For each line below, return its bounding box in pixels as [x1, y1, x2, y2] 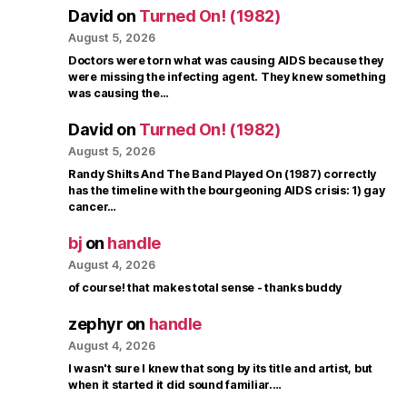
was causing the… [68, 86, 169, 101]
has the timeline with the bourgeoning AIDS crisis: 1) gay [68, 184, 385, 198]
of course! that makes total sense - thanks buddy [68, 281, 342, 295]
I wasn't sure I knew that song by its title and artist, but [68, 362, 373, 376]
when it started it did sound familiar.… [68, 378, 282, 392]
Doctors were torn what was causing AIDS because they [68, 54, 383, 68]
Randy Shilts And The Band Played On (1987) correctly [68, 167, 376, 182]
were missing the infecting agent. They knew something [68, 70, 386, 84]
